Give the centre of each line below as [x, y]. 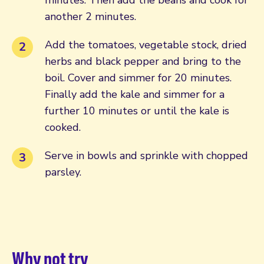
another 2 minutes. [90, 16]
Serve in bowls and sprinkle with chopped [146, 155]
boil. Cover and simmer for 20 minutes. [138, 77]
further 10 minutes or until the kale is [137, 110]
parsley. [63, 172]
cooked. [63, 127]
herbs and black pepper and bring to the [143, 61]
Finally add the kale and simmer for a [135, 94]
